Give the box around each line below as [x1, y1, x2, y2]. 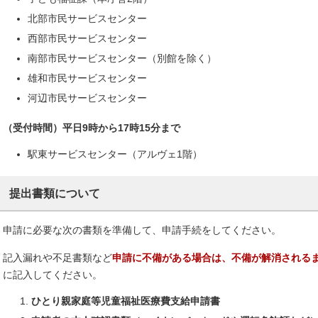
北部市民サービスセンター [28, 13, 147, 24]
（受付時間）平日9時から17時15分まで [3, 123, 180, 133]
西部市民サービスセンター [28, 33, 147, 44]
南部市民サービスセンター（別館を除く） [28, 53, 216, 64]
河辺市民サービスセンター [28, 93, 147, 104]
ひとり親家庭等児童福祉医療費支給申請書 [31, 296, 220, 307]
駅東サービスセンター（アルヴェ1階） [28, 149, 202, 160]
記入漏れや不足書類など [3, 253, 112, 263]
